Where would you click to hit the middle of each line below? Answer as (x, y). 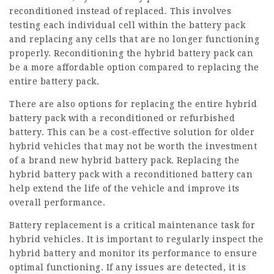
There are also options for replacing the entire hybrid (133, 104)
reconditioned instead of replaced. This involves (120, 11)
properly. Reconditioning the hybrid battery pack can (131, 53)
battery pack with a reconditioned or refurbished (122, 118)
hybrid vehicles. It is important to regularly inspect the (136, 239)
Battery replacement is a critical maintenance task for (132, 225)
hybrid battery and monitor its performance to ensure (133, 253)
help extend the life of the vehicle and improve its (124, 188)
